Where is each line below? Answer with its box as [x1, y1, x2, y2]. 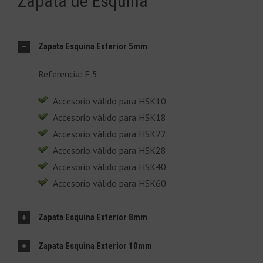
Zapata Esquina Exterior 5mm [38, 41, 147, 52]
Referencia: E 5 [38, 68, 97, 80]
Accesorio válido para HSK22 [53, 127, 166, 140]
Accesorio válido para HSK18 [53, 111, 166, 123]
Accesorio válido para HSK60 [53, 177, 166, 189]
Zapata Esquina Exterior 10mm [38, 240, 152, 251]
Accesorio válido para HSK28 [53, 144, 166, 156]
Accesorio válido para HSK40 [53, 160, 166, 173]
